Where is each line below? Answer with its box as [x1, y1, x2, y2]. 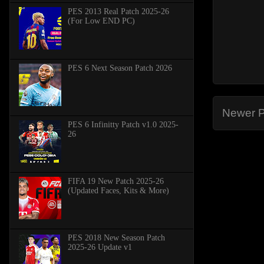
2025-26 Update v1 [67, 242, 132, 252]
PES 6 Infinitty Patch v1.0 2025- [67, 120, 179, 129]
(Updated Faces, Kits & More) [67, 186, 169, 195]
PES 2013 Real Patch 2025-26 [67, 6, 169, 16]
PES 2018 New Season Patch [67, 233, 165, 242]
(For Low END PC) [67, 16, 135, 25]
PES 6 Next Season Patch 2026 [67, 63, 172, 72]
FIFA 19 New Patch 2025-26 [67, 176, 164, 186]
